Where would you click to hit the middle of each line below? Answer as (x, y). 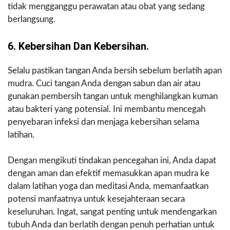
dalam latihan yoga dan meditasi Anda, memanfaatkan (108, 186)
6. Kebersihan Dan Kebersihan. (78, 46)
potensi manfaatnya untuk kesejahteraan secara (96, 199)
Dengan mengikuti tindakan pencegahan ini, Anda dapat (112, 161)
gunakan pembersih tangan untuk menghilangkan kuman (113, 97)
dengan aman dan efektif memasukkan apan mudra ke (109, 174)
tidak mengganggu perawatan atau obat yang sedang (106, 7)
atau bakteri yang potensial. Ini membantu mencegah (107, 109)
